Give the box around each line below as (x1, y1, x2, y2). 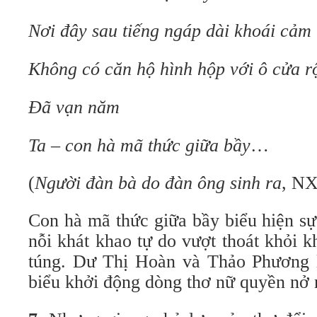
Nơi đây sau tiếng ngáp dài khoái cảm (28, 21, 311, 41)
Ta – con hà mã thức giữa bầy (28, 135, 250, 156)
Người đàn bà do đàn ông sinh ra (35, 173, 282, 193)
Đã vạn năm (28, 97, 120, 117)
